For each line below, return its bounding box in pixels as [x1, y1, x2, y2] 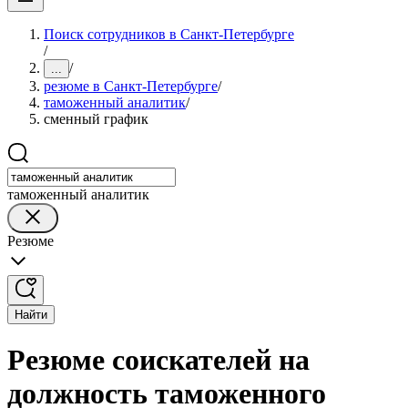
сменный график [44, 111, 148, 127]
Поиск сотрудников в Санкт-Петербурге [44, 26, 294, 42]
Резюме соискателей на [7, 343, 310, 377]
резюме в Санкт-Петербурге [44, 78, 218, 94]
